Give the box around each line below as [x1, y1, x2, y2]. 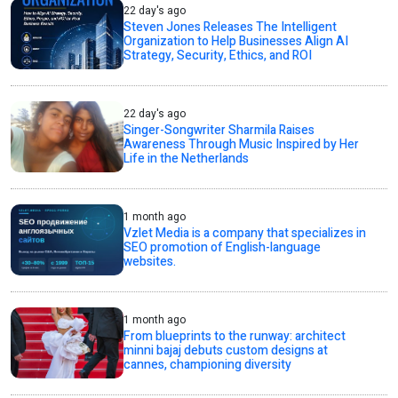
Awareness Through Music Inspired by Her [123, 134, 360, 154]
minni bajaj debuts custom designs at [123, 340, 329, 360]
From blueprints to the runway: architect [123, 326, 346, 346]
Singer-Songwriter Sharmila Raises [123, 120, 315, 139]
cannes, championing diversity [123, 354, 292, 374]
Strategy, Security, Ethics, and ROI [123, 45, 313, 65]
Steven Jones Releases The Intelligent [123, 17, 338, 36]
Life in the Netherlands [123, 148, 250, 168]
